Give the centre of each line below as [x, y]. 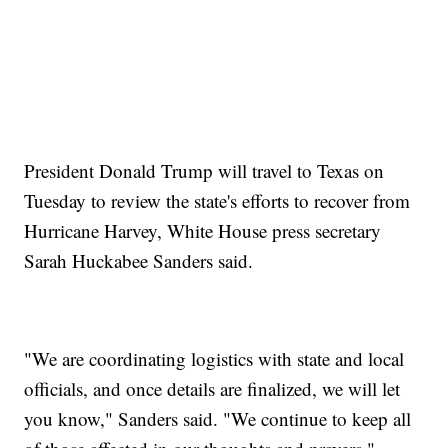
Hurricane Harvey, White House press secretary [203, 231]
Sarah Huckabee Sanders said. [139, 261]
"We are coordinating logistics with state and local [214, 359]
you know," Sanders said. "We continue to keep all [218, 419]
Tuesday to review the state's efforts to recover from [217, 201]
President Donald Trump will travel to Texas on [204, 171]
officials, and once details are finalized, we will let [212, 389]
